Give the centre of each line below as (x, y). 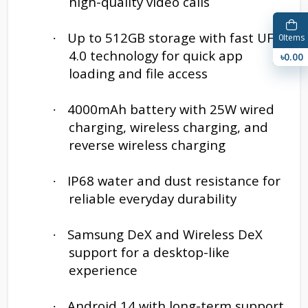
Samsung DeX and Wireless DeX (165, 234)
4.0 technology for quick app (156, 55)
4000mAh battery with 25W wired (171, 109)
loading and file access (138, 73)
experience (103, 269)
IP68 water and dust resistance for (174, 180)
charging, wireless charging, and (168, 126)
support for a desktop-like (149, 252)
